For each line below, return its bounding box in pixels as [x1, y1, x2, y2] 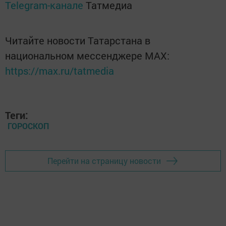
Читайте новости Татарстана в [5, 33, 150, 47]
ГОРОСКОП [8, 120, 49, 131]
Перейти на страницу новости [47, 155, 161, 166]
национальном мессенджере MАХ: [5, 48, 169, 62]
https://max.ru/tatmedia [5, 64, 114, 77]
